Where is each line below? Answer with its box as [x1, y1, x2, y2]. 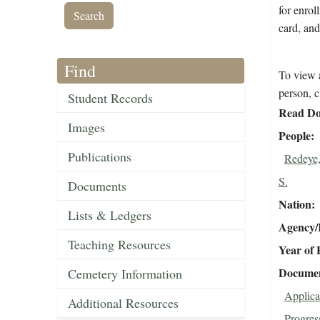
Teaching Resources [68, 236, 171, 254]
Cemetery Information [68, 265, 182, 283]
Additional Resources [68, 294, 179, 312]
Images [68, 119, 105, 136]
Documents [68, 177, 126, 195]
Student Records [68, 89, 153, 107]
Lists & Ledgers [68, 206, 151, 224]
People [278, 127, 311, 144]
